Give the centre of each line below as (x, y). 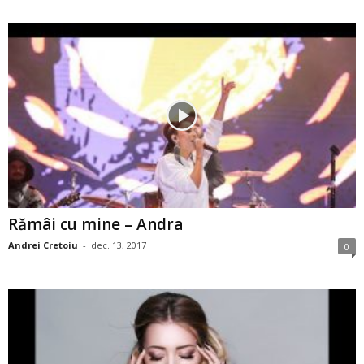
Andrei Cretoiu (43, 245)
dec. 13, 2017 (119, 245)
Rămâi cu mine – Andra (95, 225)
